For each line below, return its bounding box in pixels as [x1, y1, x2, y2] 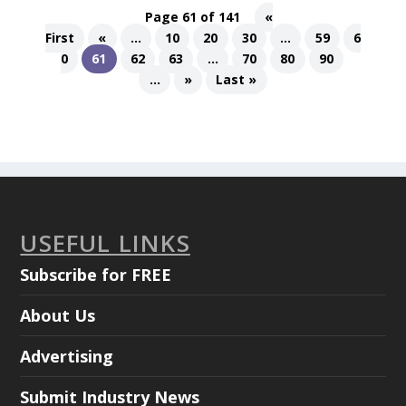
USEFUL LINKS [20, 227, 190, 260]
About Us [20, 304, 96, 327]
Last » [216, 71, 257, 89]
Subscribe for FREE [20, 264, 172, 286]
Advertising [20, 345, 114, 368]
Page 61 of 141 [145, 8, 241, 26]
